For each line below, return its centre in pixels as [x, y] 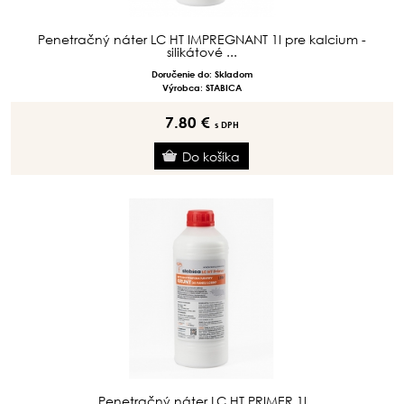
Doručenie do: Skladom [202, 74]
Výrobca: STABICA [202, 87]
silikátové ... [202, 52]
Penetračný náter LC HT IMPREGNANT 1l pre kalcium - [202, 39]
